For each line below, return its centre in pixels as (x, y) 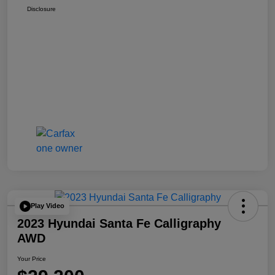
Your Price (32, 258)
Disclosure (41, 9)
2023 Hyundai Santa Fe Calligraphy (119, 223)
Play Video (48, 206)
